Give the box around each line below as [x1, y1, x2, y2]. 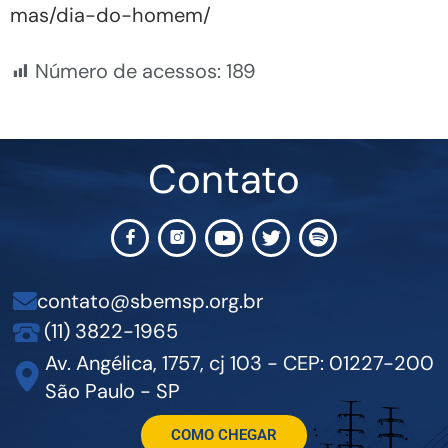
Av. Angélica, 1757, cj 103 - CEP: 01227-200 [45, 349, 434, 376]
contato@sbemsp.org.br [37, 287, 263, 314]
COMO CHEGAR [171, 425, 277, 444]
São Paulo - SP [45, 377, 180, 404]
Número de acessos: [35, 57, 221, 84]
